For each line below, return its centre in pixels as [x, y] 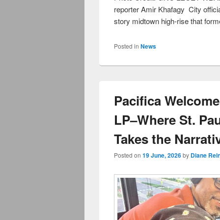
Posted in [126, 46]
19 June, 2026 [162, 155]
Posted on [128, 155]
